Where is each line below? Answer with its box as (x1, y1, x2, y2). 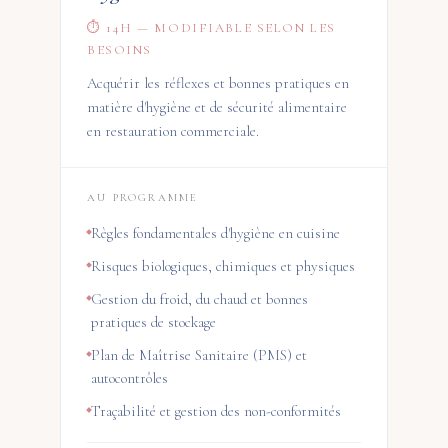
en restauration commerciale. (87, 122, 259, 140)
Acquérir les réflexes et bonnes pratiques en (87, 74, 349, 92)
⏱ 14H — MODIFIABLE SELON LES (87, 20, 336, 36)
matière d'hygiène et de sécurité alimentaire (87, 98, 347, 116)
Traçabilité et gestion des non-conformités (91, 402, 341, 420)
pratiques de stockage (91, 313, 216, 331)
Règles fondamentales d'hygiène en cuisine (91, 224, 340, 242)
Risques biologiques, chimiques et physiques (91, 257, 355, 275)
